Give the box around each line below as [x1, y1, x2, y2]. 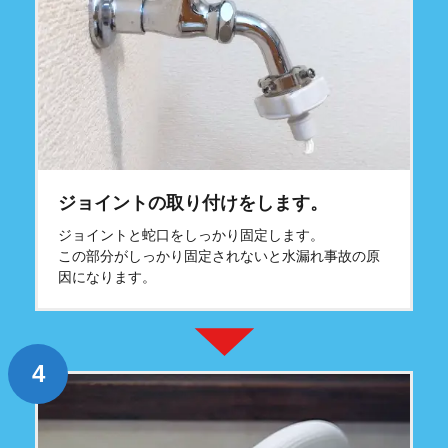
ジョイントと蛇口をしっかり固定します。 [58, 227, 324, 244]
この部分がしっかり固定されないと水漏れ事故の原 [58, 248, 380, 265]
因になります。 [58, 269, 156, 286]
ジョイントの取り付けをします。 [58, 193, 328, 214]
